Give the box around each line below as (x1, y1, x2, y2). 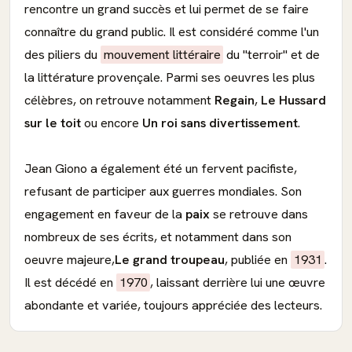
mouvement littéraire (103, 46, 221, 63)
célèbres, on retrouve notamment (24, 92, 214, 108)
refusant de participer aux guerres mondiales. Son (24, 183, 302, 200)
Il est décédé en (24, 274, 116, 291)
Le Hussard (261, 92, 326, 108)
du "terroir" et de (223, 46, 321, 63)
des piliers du (24, 46, 101, 63)
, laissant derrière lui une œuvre (150, 274, 326, 291)
